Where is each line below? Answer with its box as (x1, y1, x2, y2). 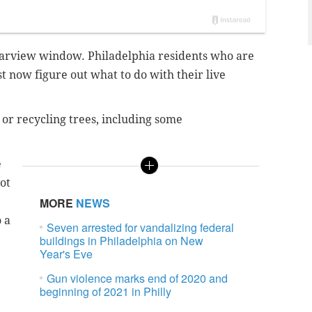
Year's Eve (40, 246, 93, 263)
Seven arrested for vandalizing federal (47, 219, 235, 236)
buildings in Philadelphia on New (40, 233, 204, 249)
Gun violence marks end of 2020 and (47, 270, 228, 287)
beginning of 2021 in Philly (40, 283, 172, 300)
